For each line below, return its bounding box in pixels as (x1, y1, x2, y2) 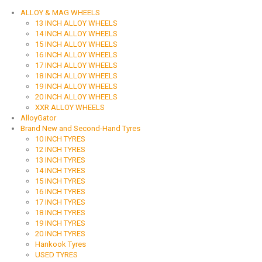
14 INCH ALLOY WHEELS (35, 29, 118, 39)
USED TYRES (35, 250, 78, 260)
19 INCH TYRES (35, 219, 85, 228)
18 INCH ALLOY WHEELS (35, 71, 118, 81)
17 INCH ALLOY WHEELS (35, 61, 118, 70)
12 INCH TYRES (35, 145, 85, 154)
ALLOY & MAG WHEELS (20, 8, 100, 18)
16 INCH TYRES (35, 187, 85, 196)
